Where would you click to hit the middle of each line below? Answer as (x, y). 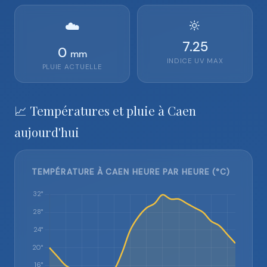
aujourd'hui (47, 132)
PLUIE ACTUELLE (72, 67)
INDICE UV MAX (195, 61)
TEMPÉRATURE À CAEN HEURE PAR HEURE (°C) (131, 172)
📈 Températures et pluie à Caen (105, 110)
